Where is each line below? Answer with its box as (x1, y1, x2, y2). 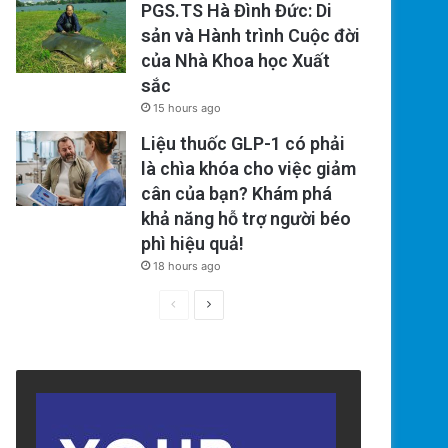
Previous (175, 296, 224, 312)
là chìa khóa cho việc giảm (141, 158, 357, 180)
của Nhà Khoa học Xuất (141, 50, 331, 72)
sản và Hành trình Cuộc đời (141, 25, 361, 47)
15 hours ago (153, 101, 222, 116)
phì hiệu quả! (141, 233, 245, 255)
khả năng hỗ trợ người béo (141, 208, 352, 230)
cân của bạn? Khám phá (141, 183, 333, 205)
